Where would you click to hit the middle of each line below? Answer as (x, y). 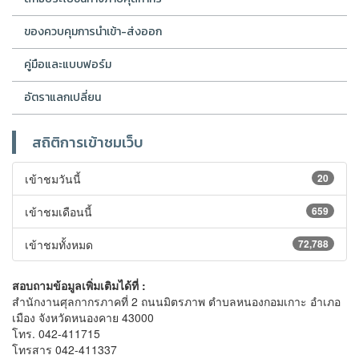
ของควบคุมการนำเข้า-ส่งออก (93, 31)
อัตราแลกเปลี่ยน (63, 97)
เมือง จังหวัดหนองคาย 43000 (83, 317)
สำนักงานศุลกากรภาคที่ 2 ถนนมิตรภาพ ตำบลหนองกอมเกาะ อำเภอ (176, 301)
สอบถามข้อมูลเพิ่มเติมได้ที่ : (79, 285)
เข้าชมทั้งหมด (59, 244)
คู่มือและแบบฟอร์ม (68, 64)
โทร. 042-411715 (56, 333)
